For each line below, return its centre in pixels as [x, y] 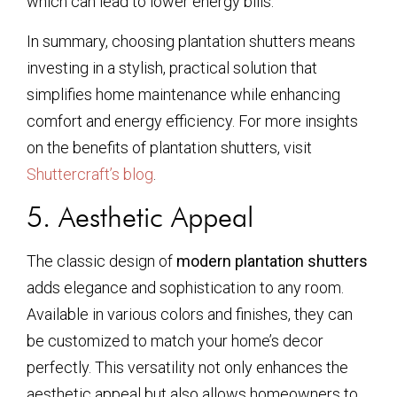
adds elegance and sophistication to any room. [185, 287]
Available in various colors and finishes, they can [190, 314]
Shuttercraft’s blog [90, 174]
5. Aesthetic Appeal [140, 216]
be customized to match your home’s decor [175, 340]
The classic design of [101, 261]
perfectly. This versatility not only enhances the [187, 367]
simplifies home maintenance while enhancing [183, 94]
